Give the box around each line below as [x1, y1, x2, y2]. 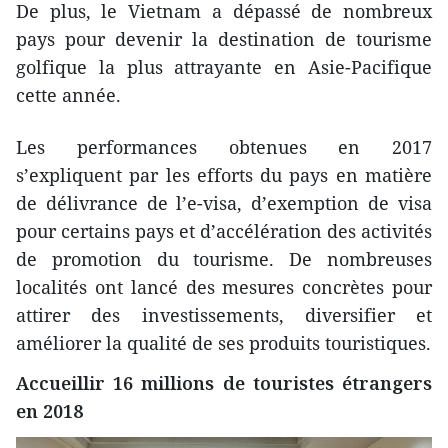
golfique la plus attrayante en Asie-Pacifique [16, 55, 432, 80]
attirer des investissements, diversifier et [16, 303, 432, 328]
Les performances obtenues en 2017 [16, 135, 432, 160]
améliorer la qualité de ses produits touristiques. [16, 331, 431, 356]
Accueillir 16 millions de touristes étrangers [16, 371, 432, 396]
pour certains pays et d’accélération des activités [16, 219, 432, 244]
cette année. [16, 83, 121, 108]
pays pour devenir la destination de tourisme [16, 27, 432, 52]
